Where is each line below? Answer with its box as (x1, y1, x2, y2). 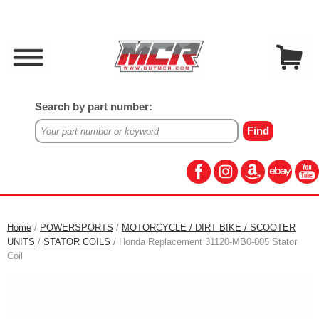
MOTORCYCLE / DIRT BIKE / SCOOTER (122, 222, 296, 233)
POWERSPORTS (40, 222, 113, 233)
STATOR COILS (43, 236, 110, 247)
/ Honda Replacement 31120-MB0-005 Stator (110, 236, 297, 247)
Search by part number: (34, 101, 152, 113)
